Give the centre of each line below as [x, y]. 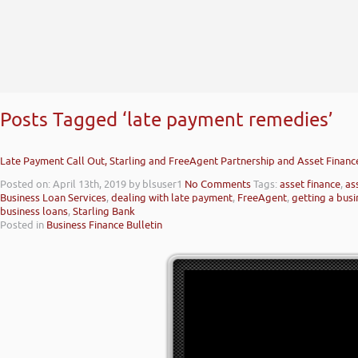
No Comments [218, 185]
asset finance [310, 185]
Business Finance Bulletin [104, 225]
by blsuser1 [155, 185]
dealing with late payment [172, 198]
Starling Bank [104, 212]
